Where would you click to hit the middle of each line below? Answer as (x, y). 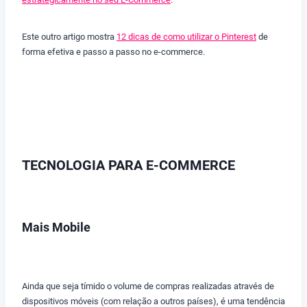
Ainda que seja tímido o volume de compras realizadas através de (148, 286)
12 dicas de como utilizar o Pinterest (186, 37)
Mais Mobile (56, 228)
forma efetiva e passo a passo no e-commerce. (113, 52)
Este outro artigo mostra (69, 37)
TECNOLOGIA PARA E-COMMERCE (128, 165)
